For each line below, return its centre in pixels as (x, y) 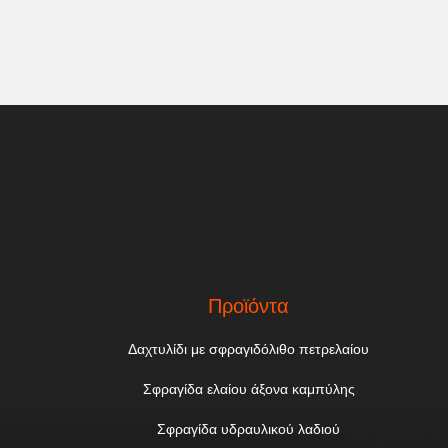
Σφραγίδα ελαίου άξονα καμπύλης (248, 389)
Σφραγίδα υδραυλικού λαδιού (249, 429)
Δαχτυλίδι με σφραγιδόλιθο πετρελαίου (249, 349)
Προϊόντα (249, 306)
